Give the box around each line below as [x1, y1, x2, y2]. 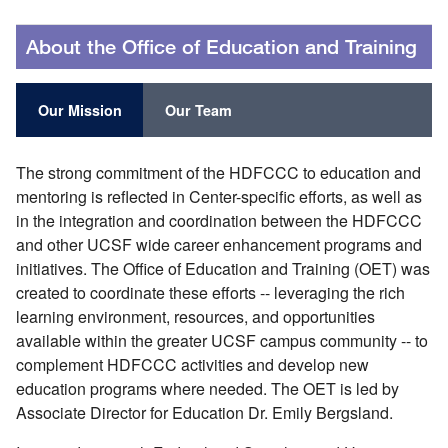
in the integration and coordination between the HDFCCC [16, 208, 422, 232]
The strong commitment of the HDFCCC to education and [16, 160, 421, 184]
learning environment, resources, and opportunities [16, 304, 375, 328]
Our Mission [37, 99, 122, 120]
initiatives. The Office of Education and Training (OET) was [16, 256, 430, 280]
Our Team [164, 99, 232, 120]
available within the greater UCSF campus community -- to [16, 328, 428, 352]
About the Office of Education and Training [26, 35, 417, 59]
